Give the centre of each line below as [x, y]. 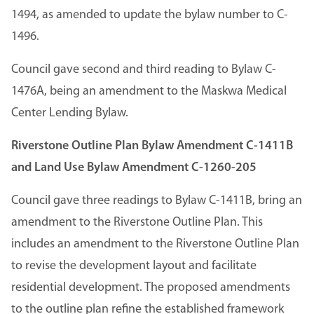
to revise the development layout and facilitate [134, 266]
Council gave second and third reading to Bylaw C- [144, 69]
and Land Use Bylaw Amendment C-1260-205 [134, 168]
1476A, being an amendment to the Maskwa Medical [149, 91]
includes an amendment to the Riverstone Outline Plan [155, 244]
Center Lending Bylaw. [70, 113]
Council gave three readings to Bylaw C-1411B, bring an [157, 200]
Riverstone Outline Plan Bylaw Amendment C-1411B [152, 146]
